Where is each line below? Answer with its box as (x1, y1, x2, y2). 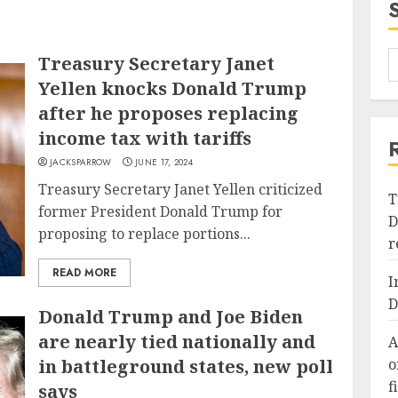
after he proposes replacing (38, 101, 299, 125)
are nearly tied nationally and (38, 330, 316, 354)
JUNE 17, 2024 (135, 155, 193, 169)
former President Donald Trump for (38, 202, 283, 221)
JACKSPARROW (50, 155, 112, 169)
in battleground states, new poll (38, 354, 334, 378)
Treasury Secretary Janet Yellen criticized (38, 179, 323, 199)
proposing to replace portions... (38, 224, 251, 243)
